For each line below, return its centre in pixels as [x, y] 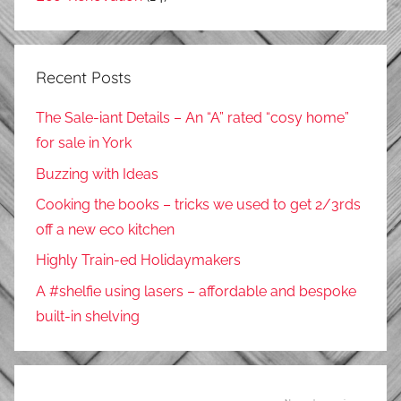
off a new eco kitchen [105, 229]
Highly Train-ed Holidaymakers [138, 260]
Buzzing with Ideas [97, 174]
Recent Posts [83, 78]
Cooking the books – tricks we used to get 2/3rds [198, 204]
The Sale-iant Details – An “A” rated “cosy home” [192, 118]
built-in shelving [88, 316]
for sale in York [84, 143]
